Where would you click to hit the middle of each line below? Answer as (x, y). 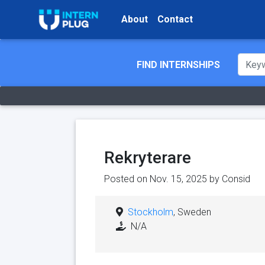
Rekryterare (147, 158)
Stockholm (150, 212)
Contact (175, 20)
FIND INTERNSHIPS (178, 65)
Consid (236, 179)
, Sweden (192, 212)
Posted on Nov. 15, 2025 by (163, 179)
